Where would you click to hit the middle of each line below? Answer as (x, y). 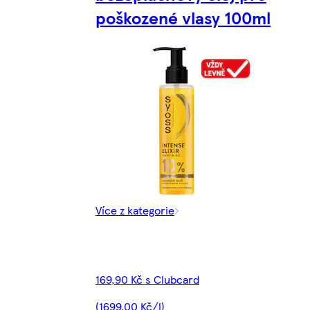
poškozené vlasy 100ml (183, 18)
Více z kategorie (135, 210)
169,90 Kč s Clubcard (147, 280)
